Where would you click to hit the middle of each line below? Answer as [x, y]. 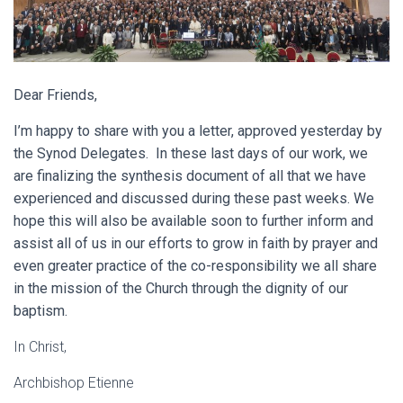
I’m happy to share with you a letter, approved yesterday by [198, 131]
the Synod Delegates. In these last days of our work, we [191, 154]
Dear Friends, [55, 95]
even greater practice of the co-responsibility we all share [195, 266]
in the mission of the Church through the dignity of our [181, 289]
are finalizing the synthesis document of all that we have [190, 176]
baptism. [40, 311]
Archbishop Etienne [74, 383]
